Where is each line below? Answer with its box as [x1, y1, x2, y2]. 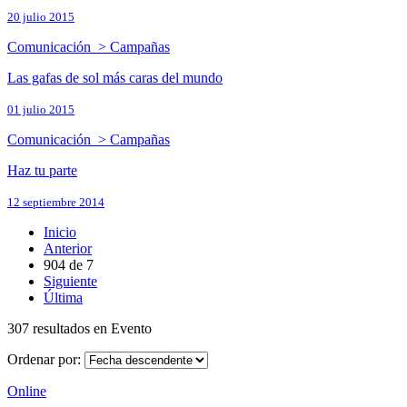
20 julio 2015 [7, 10, 74, 25]
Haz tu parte [7, 163, 77, 179]
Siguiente [44, 273, 97, 290]
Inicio [44, 224, 76, 241]
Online [7, 383, 46, 400]
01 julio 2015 [7, 103, 74, 117]
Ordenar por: [7, 352, 84, 368]
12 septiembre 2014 [7, 195, 104, 210]
